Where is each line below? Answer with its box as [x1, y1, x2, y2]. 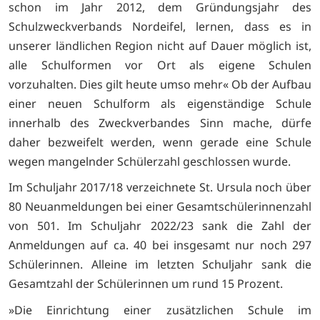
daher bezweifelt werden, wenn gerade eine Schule [9, 134, 311, 150]
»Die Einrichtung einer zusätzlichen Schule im [9, 301, 311, 318]
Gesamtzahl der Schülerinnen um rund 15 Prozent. [9, 276, 283, 292]
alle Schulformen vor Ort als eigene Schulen [9, 57, 311, 73]
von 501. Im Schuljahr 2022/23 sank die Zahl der [9, 218, 311, 234]
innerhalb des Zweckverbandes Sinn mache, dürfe [9, 115, 311, 131]
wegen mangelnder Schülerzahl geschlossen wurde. [9, 154, 291, 169]
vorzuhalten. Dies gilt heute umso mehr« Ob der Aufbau [9, 76, 311, 92]
